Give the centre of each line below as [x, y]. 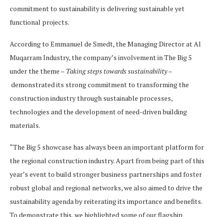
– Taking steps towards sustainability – [116, 71]
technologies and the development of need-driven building [98, 112]
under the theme [35, 71]
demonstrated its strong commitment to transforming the [100, 85]
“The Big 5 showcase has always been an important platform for [107, 147]
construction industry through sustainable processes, [91, 98]
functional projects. [39, 22]
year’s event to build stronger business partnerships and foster [106, 174]
